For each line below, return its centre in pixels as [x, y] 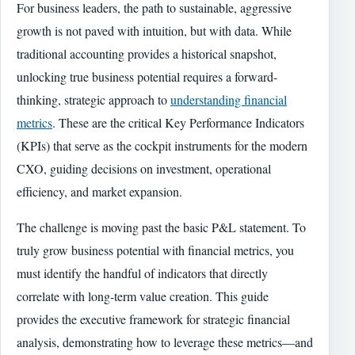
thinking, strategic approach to [94, 99]
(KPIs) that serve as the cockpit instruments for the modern [162, 145]
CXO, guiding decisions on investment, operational [144, 168]
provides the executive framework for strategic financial [153, 319]
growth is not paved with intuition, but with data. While [154, 30]
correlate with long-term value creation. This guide [143, 296]
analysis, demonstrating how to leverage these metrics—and [165, 342]
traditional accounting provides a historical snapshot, [147, 53]
